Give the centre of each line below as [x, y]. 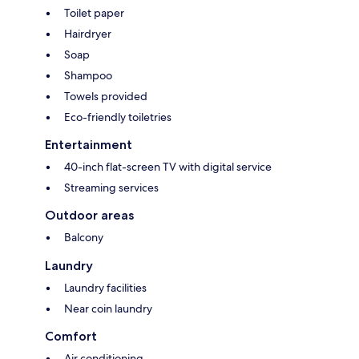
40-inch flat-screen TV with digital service [168, 167]
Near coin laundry [108, 309]
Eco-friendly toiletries [118, 117]
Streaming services [111, 188]
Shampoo [88, 76]
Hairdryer [88, 34]
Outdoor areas [89, 216]
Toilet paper [94, 13]
